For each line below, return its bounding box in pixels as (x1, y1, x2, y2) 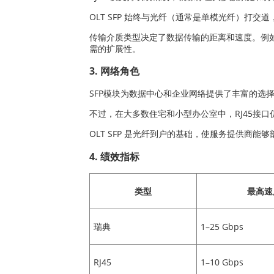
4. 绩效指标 (89, 149, 139, 163)
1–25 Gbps (200, 221, 243, 233)
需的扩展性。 (89, 42, 141, 54)
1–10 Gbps (200, 256, 243, 268)
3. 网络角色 (89, 64, 139, 78)
